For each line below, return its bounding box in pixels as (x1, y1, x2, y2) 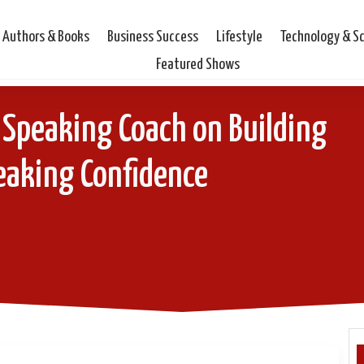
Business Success (107, 29, 199, 45)
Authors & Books (2, 29, 90, 45)
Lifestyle (216, 29, 263, 45)
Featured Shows (156, 57, 240, 72)
